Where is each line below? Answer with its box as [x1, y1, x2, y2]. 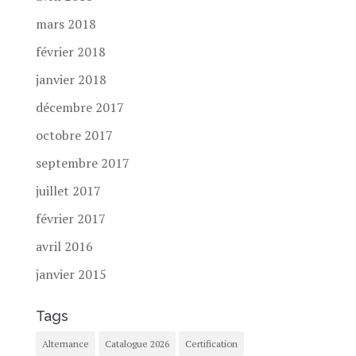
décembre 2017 [35, 99, 124, 117]
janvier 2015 [35, 265, 106, 284]
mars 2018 [35, 15, 96, 33]
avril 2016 [35, 238, 93, 256]
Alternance [41, 338, 89, 350]
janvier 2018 [35, 71, 106, 89]
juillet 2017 [35, 182, 101, 200]
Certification [184, 338, 238, 350]
